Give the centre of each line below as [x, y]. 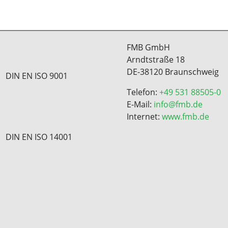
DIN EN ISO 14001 [39, 137]
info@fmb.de [178, 104]
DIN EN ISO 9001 [36, 76]
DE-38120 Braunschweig [173, 72]
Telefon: [143, 92]
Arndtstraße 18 [156, 60]
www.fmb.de [186, 117]
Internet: [144, 117]
